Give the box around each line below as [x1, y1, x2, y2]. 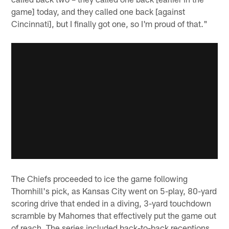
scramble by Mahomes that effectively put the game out [11, 210, 217, 221]
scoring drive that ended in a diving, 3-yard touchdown [11, 198, 212, 209]
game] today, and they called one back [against [11, 6, 186, 16]
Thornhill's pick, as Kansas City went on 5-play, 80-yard [11, 186, 217, 196]
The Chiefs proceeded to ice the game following [11, 173, 188, 184]
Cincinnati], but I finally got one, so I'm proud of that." [11, 18, 208, 29]
